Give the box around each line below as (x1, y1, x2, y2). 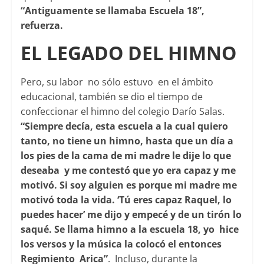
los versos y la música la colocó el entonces (20, 237, 222, 251)
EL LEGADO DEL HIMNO (20, 40, 236, 66)
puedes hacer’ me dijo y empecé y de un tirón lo (20, 208, 242, 222)
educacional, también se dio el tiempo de (20, 90, 203, 104)
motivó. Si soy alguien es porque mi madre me (20, 179, 237, 192)
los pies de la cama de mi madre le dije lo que (20, 149, 231, 163)
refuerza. (20, 19, 63, 32)
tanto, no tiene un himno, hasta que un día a (20, 134, 233, 148)
